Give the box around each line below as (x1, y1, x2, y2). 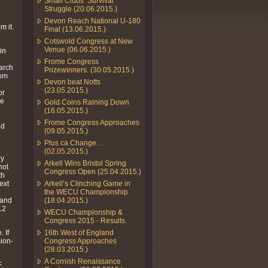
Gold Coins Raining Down (44, 98, 129, 106)
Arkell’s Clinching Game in (44, 179, 130, 188)
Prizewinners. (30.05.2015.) (44, 65, 134, 74)
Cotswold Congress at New (44, 36, 133, 45)
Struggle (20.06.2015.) (44, 4, 117, 13)
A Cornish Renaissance (44, 257, 121, 266)
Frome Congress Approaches (44, 118, 139, 127)
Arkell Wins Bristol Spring (44, 159, 126, 167)
